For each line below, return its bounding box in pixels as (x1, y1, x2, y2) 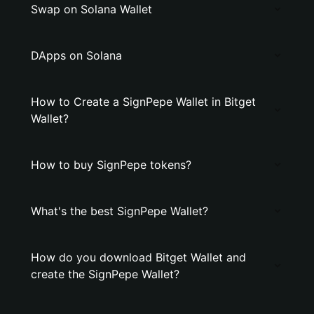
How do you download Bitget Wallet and (31, 250, 246, 264)
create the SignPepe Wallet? (31, 267, 179, 281)
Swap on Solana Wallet (31, 2, 152, 16)
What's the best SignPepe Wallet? (31, 204, 208, 218)
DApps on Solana (31, 48, 122, 62)
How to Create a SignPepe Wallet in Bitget (31, 95, 256, 109)
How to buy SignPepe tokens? (31, 158, 191, 172)
